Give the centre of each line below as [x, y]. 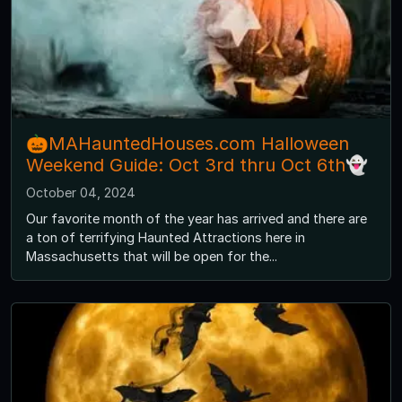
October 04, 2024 [81, 193]
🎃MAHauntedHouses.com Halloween [188, 144]
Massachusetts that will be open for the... [152, 257]
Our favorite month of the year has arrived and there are [197, 219]
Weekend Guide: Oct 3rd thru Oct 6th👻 [197, 166]
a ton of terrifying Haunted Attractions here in [166, 238]
